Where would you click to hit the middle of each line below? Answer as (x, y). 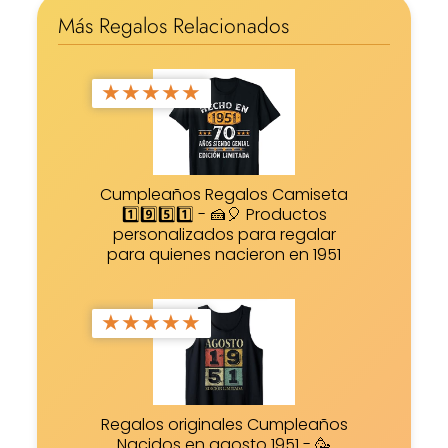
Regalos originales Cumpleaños (224, 424)
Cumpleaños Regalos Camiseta (224, 195)
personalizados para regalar (224, 235)
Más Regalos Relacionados (173, 25)
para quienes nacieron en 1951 (224, 255)
